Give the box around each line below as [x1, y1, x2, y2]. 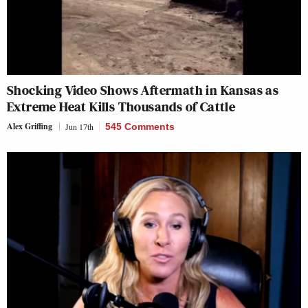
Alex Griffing [7, 120, 52, 132]
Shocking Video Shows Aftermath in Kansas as [7, 80, 279, 100]
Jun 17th [65, 120, 93, 132]
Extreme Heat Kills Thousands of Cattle [7, 96, 236, 116]
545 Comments [105, 120, 175, 132]
